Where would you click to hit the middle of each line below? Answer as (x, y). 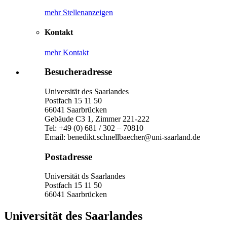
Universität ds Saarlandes (85, 176)
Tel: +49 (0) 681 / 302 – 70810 (94, 128)
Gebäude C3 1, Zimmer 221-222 (97, 119)
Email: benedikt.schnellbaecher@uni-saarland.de (122, 137)
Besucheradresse (78, 72)
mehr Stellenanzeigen (79, 13)
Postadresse (68, 157)
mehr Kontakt (67, 52)
